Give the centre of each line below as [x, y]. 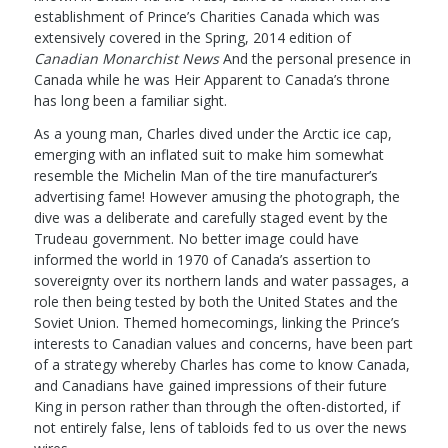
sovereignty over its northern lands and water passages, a [221, 280]
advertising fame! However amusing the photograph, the [216, 196]
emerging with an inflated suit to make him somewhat [208, 154]
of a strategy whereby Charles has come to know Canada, [221, 364]
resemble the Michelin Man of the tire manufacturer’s [205, 175]
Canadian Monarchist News [128, 58]
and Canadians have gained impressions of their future [210, 385]
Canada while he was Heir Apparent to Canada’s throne [211, 79]
